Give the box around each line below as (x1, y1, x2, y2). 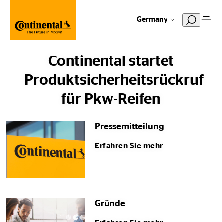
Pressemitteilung (95, 122, 165, 131)
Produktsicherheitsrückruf (24, 72, 204, 88)
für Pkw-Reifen (61, 91, 161, 107)
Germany (137, 16, 167, 23)
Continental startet (48, 54, 174, 69)
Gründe (95, 199, 126, 208)
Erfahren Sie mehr (95, 141, 163, 150)
